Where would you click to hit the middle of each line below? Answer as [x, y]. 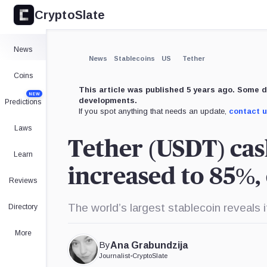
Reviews [23, 181]
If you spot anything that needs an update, [154, 111]
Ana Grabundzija [149, 245]
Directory [23, 207]
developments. [108, 100]
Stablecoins [134, 58]
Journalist [114, 256]
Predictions [23, 102]
